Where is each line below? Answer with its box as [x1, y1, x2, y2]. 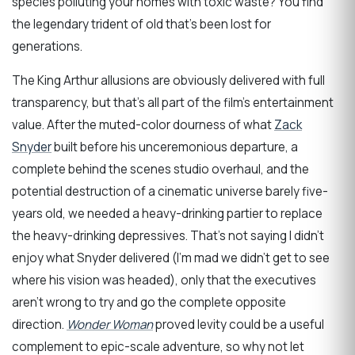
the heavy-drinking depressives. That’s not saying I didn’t [12, 227, 324, 244]
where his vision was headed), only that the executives [12, 271, 316, 288]
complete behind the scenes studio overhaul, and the [12, 160, 309, 177]
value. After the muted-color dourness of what [12, 116, 274, 133]
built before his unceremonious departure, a [52, 138, 298, 155]
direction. [12, 315, 67, 333]
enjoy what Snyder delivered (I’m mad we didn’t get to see [12, 249, 330, 266]
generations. [12, 37, 82, 55]
